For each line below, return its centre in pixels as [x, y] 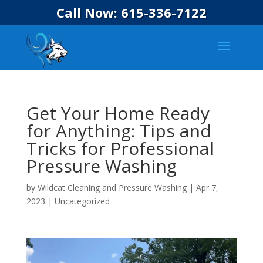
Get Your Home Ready [118, 113]
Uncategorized [82, 201]
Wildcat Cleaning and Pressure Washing [112, 188]
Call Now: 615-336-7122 [131, 12]
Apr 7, [207, 188]
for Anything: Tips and [119, 131]
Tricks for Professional [120, 148]
